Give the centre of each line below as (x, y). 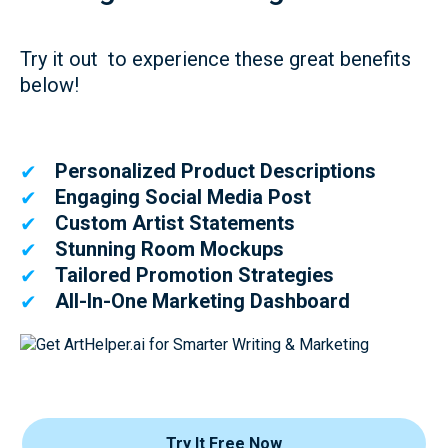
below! (49, 85)
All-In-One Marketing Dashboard (202, 301)
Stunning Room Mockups (169, 249)
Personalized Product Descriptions (215, 171)
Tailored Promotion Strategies (194, 275)
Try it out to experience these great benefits (215, 59)
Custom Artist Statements (175, 223)
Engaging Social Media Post (183, 197)
